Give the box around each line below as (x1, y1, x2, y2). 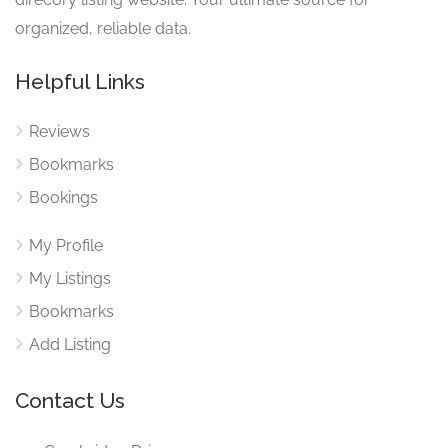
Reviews (29, 122, 90, 141)
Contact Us (15, 388, 125, 413)
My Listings (29, 269, 111, 288)
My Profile (29, 236, 103, 255)
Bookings (29, 188, 98, 207)
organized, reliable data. (15, 19, 191, 38)
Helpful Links (15, 69, 145, 94)
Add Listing (29, 335, 111, 354)
